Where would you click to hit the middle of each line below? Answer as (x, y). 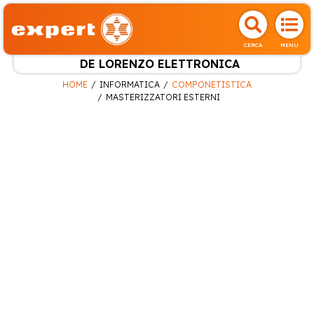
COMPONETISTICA (212, 84)
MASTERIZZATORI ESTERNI (163, 97)
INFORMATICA (130, 84)
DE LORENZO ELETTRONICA (159, 64)
